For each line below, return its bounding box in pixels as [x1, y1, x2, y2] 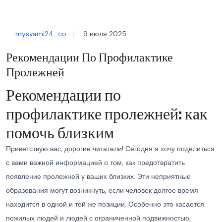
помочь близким [6, 122, 114, 143]
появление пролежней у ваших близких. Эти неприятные [6, 172, 191, 181]
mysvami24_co [15, 29, 66, 38]
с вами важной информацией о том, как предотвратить [6, 158, 185, 167]
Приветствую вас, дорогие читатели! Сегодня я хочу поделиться [6, 144, 215, 153]
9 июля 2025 [83, 29, 126, 38]
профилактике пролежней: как [6, 103, 208, 124]
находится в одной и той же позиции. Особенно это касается [6, 200, 204, 209]
